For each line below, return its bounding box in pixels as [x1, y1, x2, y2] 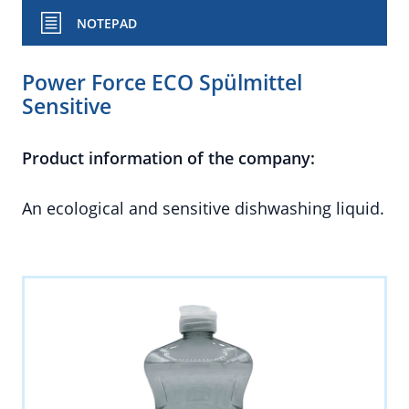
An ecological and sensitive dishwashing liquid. [22, 197, 384, 219]
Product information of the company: [22, 147, 315, 169]
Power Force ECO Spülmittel [22, 68, 302, 97]
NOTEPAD [77, 15, 137, 32]
